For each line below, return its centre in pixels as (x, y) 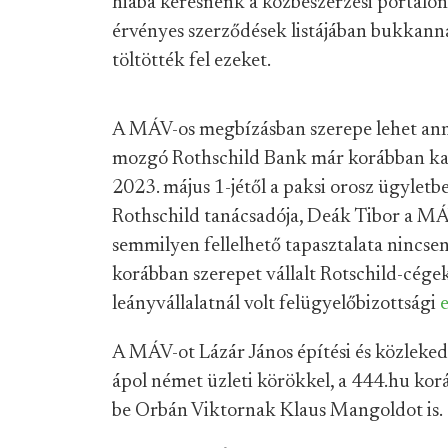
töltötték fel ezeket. (191, 61)
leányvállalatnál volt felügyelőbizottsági (276, 304)
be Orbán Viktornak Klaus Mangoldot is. (277, 411)
